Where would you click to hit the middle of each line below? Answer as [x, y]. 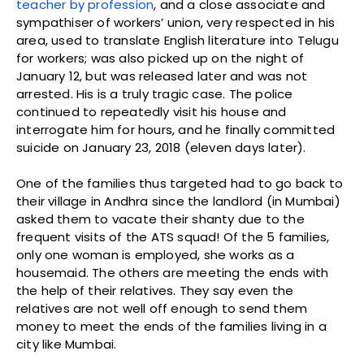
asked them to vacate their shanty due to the [160, 219]
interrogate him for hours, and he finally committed [176, 129]
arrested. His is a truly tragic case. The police [155, 93]
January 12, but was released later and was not [162, 76]
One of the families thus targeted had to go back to [180, 183]
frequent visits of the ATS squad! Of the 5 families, [173, 236]
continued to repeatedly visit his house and [152, 111]
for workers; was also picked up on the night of [160, 58]
